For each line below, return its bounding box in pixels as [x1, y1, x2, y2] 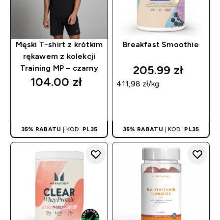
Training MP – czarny [20, 64, 98, 73]
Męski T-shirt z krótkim [15, 40, 103, 49]
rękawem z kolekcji [23, 52, 96, 61]
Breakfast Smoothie [123, 40, 199, 49]
